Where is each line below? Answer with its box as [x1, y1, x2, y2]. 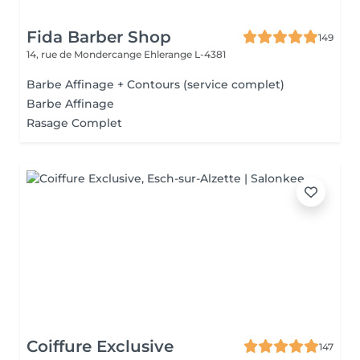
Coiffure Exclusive [27, 337, 174, 356]
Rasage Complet [27, 116, 122, 130]
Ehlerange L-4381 [144, 48, 226, 60]
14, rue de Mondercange [27, 48, 144, 60]
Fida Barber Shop [27, 27, 171, 47]
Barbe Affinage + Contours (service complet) [27, 77, 284, 92]
